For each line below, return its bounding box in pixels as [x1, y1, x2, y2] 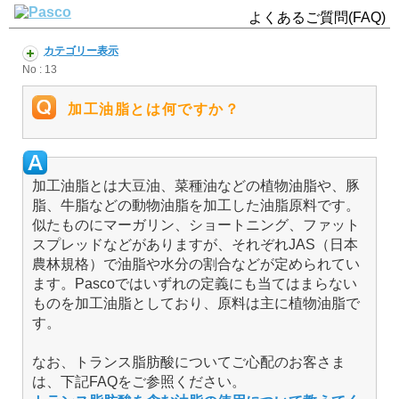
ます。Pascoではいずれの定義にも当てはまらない [32, 276, 357, 292]
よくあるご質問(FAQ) [248, 10, 386, 25]
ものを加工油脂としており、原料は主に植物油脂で [32, 296, 360, 312]
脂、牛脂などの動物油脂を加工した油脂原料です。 [32, 198, 360, 214]
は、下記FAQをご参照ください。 [32, 374, 246, 390]
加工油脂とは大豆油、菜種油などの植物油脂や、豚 [32, 178, 360, 194]
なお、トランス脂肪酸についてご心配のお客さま [32, 354, 346, 370]
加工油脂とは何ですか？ [68, 101, 240, 117]
